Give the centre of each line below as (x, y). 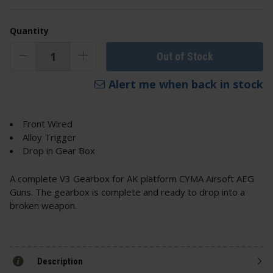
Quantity (29, 31)
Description (60, 261)
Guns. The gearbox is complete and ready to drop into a (127, 192)
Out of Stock (185, 56)
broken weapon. (43, 206)
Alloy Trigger (49, 137)
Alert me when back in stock (186, 84)
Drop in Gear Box (59, 151)
